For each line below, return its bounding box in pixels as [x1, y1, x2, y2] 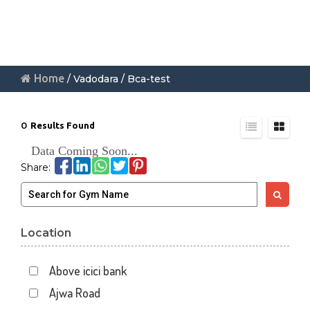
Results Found [30, 120, 95, 130]
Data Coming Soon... [31, 144, 138, 158]
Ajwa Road [49, 285, 101, 300]
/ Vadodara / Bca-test [64, 73, 170, 85]
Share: [21, 161, 51, 174]
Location [21, 226, 71, 239]
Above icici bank [49, 263, 127, 278]
